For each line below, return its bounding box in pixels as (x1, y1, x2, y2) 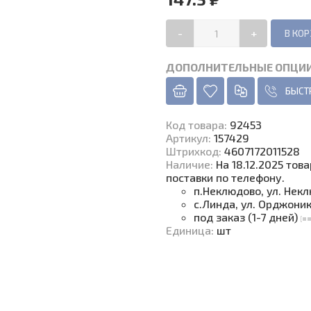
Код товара (166, 118, 224, 131)
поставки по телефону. (166, 171, 285, 184)
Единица (166, 224, 211, 237)
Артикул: (166, 131, 214, 144)
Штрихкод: (166, 144, 224, 158)
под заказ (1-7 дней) (194, 210, 301, 224)
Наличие (166, 158, 210, 171)
